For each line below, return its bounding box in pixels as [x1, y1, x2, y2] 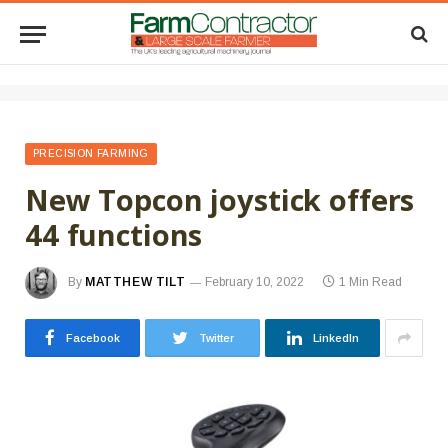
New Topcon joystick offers [25, 180, 415, 219]
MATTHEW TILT [85, 275, 186, 290]
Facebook [66, 332, 120, 344]
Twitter [198, 332, 234, 344]
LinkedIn [312, 332, 359, 344]
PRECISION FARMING [33, 148, 149, 159]
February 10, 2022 [205, 275, 305, 290]
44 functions [25, 215, 203, 254]
